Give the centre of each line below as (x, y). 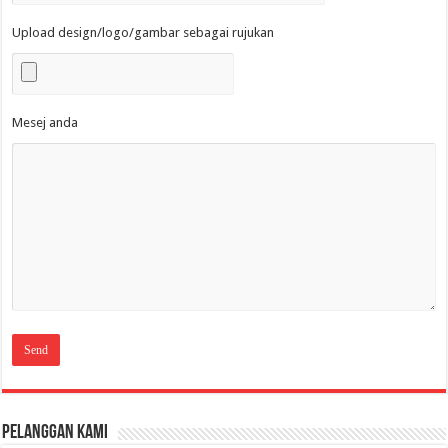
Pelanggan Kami (55, 432)
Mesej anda (45, 122)
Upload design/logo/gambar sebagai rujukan (143, 32)
